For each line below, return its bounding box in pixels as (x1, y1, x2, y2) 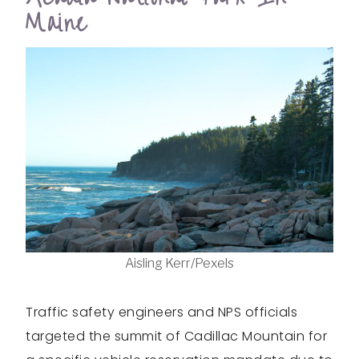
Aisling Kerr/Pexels (125, 256, 234, 272)
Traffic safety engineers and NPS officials (26, 303, 297, 322)
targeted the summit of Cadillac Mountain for (26, 327, 327, 346)
